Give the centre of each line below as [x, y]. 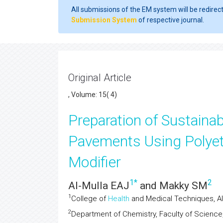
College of [90, 199]
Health [119, 199]
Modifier [95, 162]
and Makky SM [172, 186]
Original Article [100, 78]
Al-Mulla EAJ [99, 186]
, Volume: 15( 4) [93, 95]
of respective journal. [170, 20]
